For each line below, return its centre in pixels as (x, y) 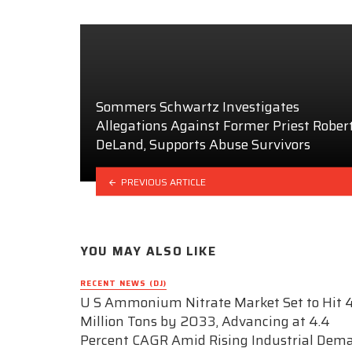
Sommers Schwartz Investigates (198, 107)
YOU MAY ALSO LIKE (148, 252)
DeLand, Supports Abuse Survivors (203, 145)
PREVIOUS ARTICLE (163, 181)
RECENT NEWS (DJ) (123, 283)
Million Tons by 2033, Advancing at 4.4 (205, 322)
